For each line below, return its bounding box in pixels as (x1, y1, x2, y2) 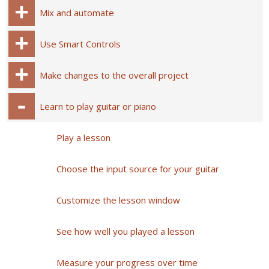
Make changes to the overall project (40, 69, 189, 81)
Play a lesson (56, 131, 110, 144)
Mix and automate (40, 7, 114, 19)
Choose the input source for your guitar (56, 163, 219, 175)
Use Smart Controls (40, 38, 121, 50)
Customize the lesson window (56, 194, 180, 206)
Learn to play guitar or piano (40, 100, 156, 112)
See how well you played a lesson (56, 225, 195, 237)
